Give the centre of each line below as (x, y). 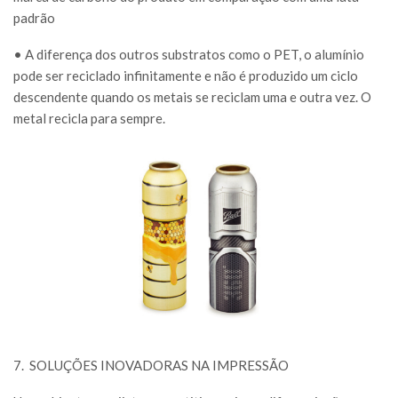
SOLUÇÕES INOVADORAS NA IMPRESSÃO (159, 366)
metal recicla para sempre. (89, 118)
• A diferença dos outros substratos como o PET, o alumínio (189, 54)
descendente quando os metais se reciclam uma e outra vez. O (192, 96)
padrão (34, 17)
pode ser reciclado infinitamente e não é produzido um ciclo (186, 75)
